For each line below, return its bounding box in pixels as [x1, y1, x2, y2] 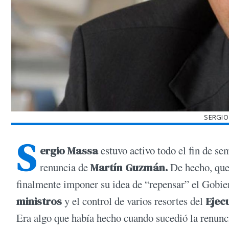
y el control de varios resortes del [62, 194, 205, 209]
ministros [16, 194, 62, 209]
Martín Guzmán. [90, 160, 168, 175]
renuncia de [40, 160, 90, 175]
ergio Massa [40, 143, 98, 158]
